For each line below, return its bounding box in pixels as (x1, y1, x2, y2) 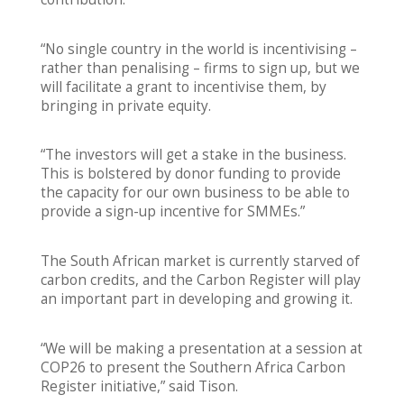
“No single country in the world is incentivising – (40, 39, 357, 59)
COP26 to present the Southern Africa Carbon (40, 358, 345, 378)
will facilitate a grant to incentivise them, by (40, 77, 326, 96)
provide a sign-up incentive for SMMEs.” (40, 202, 305, 222)
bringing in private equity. (40, 96, 215, 115)
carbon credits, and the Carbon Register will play (40, 271, 361, 290)
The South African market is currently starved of (40, 252, 360, 271)
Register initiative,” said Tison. (40, 377, 238, 397)
